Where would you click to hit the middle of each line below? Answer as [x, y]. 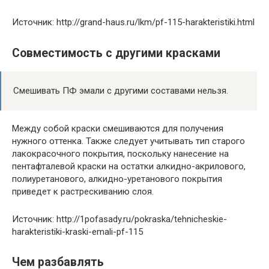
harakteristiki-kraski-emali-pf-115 [77, 231]
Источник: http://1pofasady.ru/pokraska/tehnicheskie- [119, 219]
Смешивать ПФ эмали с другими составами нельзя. [121, 90]
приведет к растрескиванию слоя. [83, 191]
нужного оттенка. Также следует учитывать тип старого [128, 141]
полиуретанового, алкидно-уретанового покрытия [117, 179]
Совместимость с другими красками [116, 53]
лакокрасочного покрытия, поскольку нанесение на [120, 153]
